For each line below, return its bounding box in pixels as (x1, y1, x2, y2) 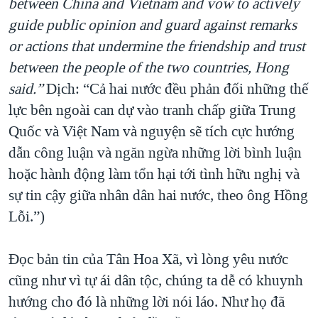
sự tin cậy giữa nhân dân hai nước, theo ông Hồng (9, 185, 308, 206)
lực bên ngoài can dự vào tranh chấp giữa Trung (9, 100, 296, 121)
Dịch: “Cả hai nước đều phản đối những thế (43, 79, 308, 99)
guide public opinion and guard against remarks (9, 15, 297, 35)
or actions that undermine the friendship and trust (9, 36, 305, 57)
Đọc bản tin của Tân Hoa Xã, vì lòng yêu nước (9, 249, 288, 270)
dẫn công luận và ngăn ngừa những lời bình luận (9, 143, 302, 163)
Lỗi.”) (9, 207, 45, 227)
